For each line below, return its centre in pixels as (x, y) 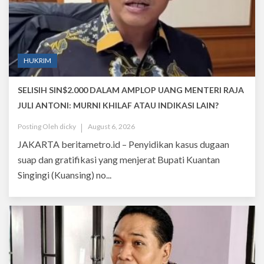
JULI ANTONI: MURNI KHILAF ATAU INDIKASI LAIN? (118, 105)
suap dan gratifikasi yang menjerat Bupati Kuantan (119, 159)
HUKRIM (37, 60)
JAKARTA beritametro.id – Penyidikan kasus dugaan (123, 144)
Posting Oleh (39, 126)
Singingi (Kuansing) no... (65, 174)
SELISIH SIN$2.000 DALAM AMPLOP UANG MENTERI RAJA (131, 90)
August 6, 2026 (111, 126)
